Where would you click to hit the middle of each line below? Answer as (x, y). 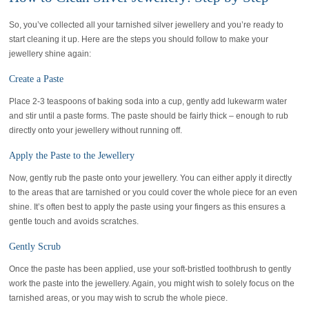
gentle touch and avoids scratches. (74, 222)
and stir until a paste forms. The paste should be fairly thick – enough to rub (149, 116)
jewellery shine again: (50, 54)
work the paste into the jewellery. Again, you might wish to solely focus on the (152, 284)
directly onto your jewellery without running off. (96, 131)
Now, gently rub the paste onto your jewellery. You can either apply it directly (151, 178)
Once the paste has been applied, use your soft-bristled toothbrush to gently (150, 269)
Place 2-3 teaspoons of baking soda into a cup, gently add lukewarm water (148, 102)
